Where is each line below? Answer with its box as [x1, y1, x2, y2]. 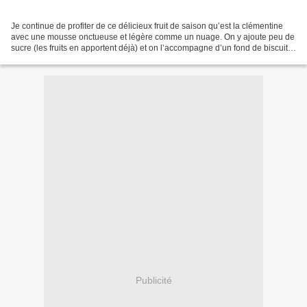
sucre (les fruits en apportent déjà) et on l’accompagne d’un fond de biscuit [11, 42, 288, 53]
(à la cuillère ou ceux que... [11, 53, 111, 64]
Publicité [135, 275, 172, 286]
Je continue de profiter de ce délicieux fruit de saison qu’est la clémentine [11, 21, 283, 31]
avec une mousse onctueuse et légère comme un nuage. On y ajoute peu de [11, 32, 295, 42]
